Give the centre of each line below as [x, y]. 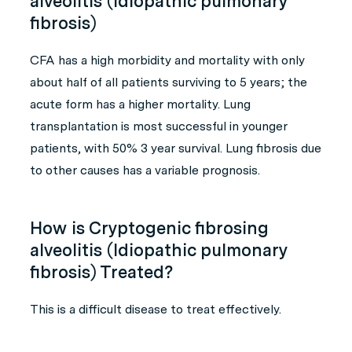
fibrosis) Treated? [101, 272]
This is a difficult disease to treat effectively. [156, 309]
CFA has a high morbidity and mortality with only [167, 60]
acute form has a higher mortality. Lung [140, 104]
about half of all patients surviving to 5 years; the [169, 82]
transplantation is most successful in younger [159, 126]
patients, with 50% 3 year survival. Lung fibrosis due [176, 148]
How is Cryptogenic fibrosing [149, 228]
